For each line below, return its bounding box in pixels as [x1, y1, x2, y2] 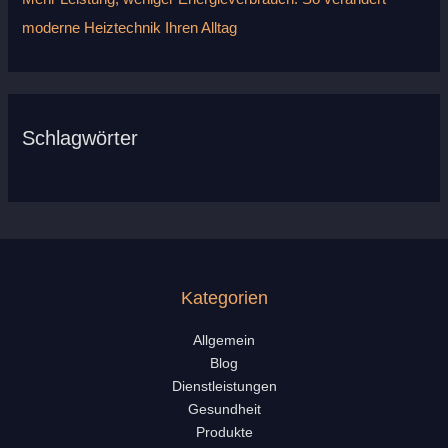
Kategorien [180, 286, 268, 308]
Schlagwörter [22, 126, 139, 149]
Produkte [195, 424, 253, 440]
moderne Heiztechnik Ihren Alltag [22, 19, 238, 36]
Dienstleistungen [171, 378, 277, 394]
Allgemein [193, 332, 255, 348]
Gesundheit [187, 401, 261, 417]
